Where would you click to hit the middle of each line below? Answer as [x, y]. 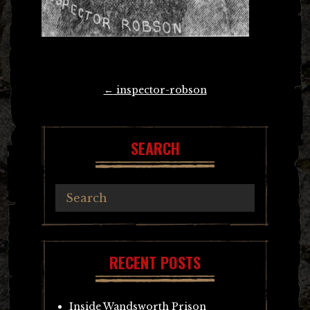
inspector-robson [160, 90]
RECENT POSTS [155, 262]
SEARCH [155, 148]
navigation [66, 109]
